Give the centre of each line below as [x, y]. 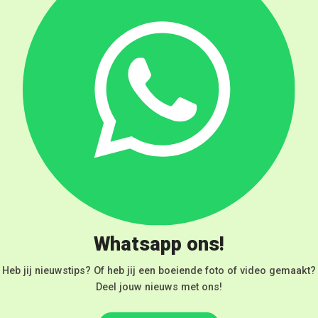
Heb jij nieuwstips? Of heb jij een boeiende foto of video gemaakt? [159, 271]
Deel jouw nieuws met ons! [159, 287]
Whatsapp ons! [159, 245]
